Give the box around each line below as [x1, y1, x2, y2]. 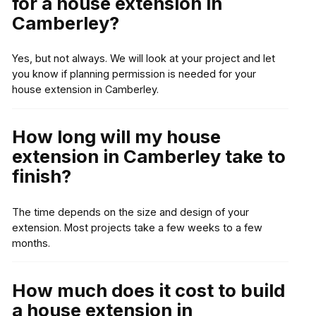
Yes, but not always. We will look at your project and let [11, 52, 275, 65]
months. [11, 237, 50, 250]
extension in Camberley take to [11, 145, 286, 168]
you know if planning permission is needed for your [11, 68, 256, 80]
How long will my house [11, 126, 221, 148]
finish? [11, 165, 71, 188]
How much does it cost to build [11, 279, 285, 302]
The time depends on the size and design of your [11, 206, 249, 219]
